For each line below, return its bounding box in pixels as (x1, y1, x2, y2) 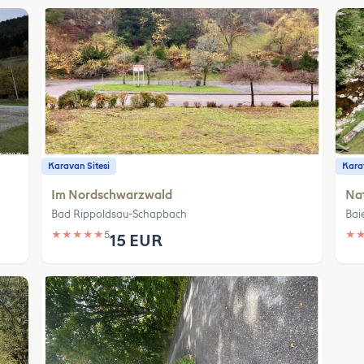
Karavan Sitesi (48, 161, 110, 172)
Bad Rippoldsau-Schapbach (51, 208, 188, 221)
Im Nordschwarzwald (51, 188, 173, 203)
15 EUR (110, 231, 163, 251)
